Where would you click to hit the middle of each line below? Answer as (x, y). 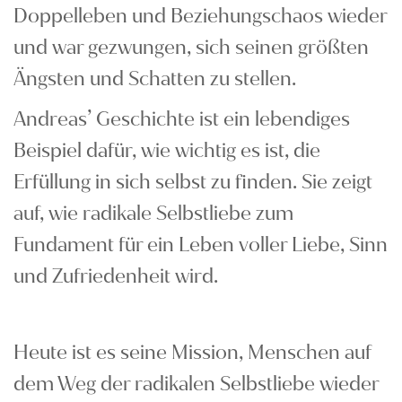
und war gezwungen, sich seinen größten (191, 47)
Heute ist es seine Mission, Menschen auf (192, 352)
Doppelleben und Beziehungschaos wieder (200, 16)
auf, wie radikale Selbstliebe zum (153, 213)
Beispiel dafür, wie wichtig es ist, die (167, 150)
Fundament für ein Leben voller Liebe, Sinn (201, 245)
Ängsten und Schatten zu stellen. (155, 79)
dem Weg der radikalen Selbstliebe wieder (196, 384)
